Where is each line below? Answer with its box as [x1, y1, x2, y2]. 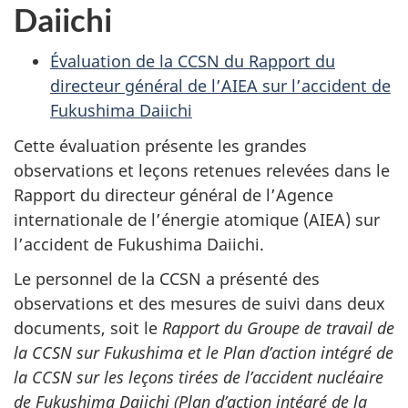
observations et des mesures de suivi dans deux [14, 292, 385, 314]
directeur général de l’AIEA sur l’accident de [50, 75, 391, 97]
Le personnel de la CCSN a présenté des [14, 268, 320, 290]
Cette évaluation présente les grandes [14, 134, 307, 157]
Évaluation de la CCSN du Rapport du [50, 50, 335, 72]
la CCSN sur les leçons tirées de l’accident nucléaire [14, 366, 383, 388]
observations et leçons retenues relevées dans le [14, 158, 390, 181]
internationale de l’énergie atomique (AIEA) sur [14, 208, 380, 230]
